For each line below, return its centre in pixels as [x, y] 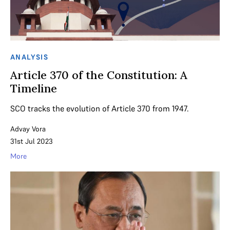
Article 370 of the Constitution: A [99, 75]
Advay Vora [28, 129]
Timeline [34, 88]
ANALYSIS [30, 57]
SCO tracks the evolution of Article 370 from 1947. [100, 108]
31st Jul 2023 [32, 141]
